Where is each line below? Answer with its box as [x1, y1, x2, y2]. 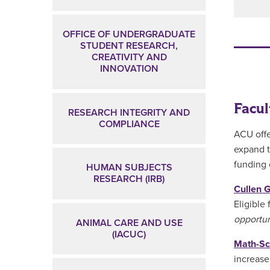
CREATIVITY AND [91, 51, 167, 63]
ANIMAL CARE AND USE [75, 216, 183, 229]
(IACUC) [112, 228, 146, 240]
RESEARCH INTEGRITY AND [68, 106, 190, 119]
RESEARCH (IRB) [93, 173, 165, 186]
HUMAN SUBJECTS [86, 162, 172, 174]
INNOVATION [99, 62, 159, 75]
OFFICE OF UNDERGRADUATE [63, 28, 195, 40]
